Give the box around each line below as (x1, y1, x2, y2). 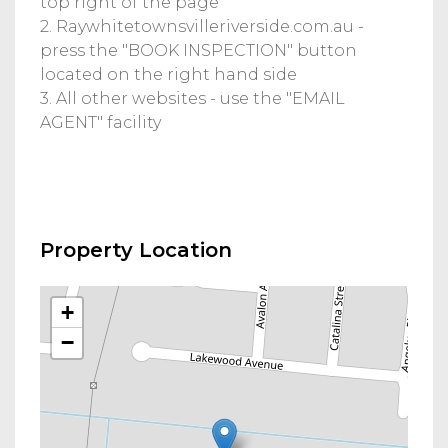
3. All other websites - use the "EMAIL (40, 88, 345, 108)
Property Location (40, 237, 232, 262)
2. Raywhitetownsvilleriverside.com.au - (40, 16, 364, 36)
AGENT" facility (40, 112, 161, 132)
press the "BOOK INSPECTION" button (40, 40, 357, 60)
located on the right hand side (40, 64, 297, 84)
